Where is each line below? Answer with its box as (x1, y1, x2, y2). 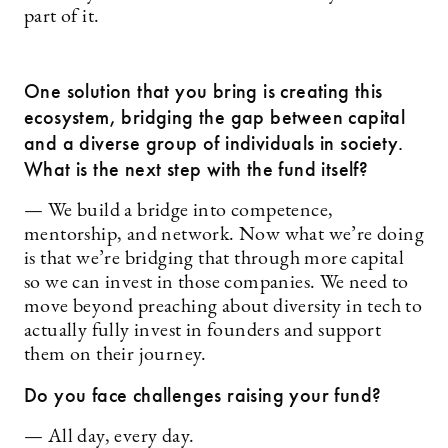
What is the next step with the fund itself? (24, 156, 369, 182)
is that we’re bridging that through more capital (24, 249, 405, 269)
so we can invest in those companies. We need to (24, 273, 409, 293)
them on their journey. (24, 345, 207, 365)
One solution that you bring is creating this (24, 78, 383, 104)
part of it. (24, 7, 100, 27)
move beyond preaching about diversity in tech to (24, 297, 423, 317)
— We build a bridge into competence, (24, 201, 334, 221)
